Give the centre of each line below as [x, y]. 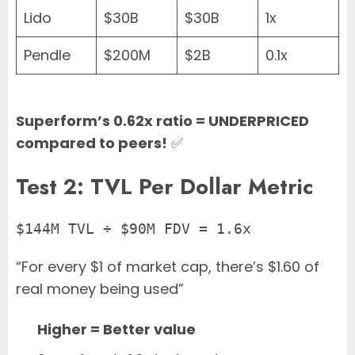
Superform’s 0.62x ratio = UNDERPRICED [162, 121]
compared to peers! [92, 143]
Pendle [47, 55]
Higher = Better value [116, 330]
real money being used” [100, 289]
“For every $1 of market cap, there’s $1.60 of [168, 267]
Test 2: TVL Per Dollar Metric [164, 186]
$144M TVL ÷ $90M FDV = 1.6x [134, 229]
